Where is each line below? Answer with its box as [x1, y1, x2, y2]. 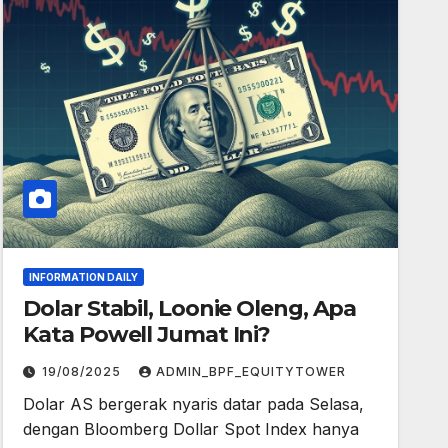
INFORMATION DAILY [29, 271, 139, 283]
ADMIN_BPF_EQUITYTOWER [156, 364, 347, 379]
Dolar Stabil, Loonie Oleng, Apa [23, 295, 357, 322]
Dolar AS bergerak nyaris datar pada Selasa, [23, 394, 365, 414]
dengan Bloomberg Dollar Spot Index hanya [23, 419, 360, 439]
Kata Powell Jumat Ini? [23, 321, 271, 348]
